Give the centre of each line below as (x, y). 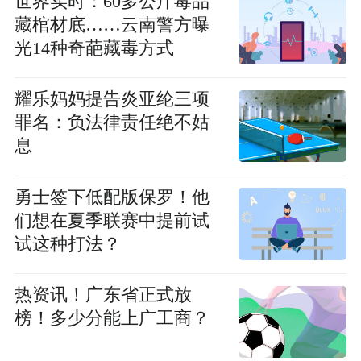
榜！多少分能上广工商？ (112, 319)
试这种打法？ (67, 244)
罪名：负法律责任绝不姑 (112, 123)
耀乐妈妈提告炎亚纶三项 (112, 100)
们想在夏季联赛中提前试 (112, 220)
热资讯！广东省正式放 (103, 295)
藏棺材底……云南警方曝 (112, 25)
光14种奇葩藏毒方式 (94, 48)
